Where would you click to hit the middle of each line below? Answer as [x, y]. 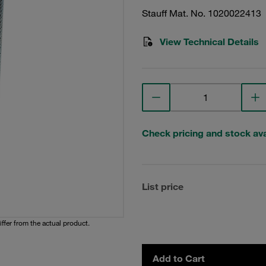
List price [163, 186]
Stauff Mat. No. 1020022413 [202, 13]
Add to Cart [179, 258]
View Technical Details [209, 42]
